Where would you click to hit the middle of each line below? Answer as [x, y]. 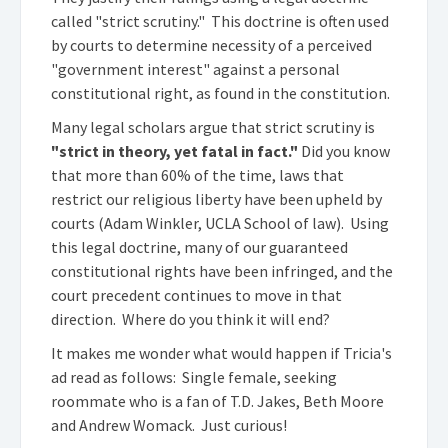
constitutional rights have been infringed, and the [222, 271]
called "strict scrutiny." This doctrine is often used [220, 21]
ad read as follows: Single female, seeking [194, 377]
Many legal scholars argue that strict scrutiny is [213, 127]
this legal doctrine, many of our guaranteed [199, 247]
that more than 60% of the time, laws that [197, 175]
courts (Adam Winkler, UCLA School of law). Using [220, 223]
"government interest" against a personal [195, 69]
